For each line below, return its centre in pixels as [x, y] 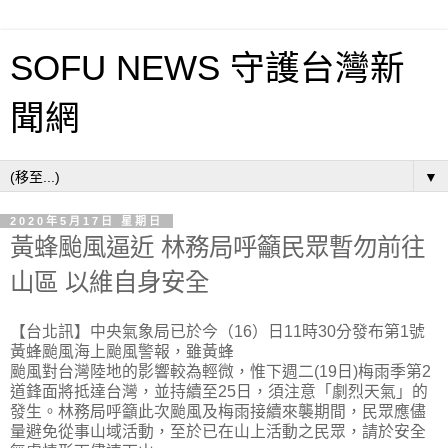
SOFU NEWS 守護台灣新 [207, 68]
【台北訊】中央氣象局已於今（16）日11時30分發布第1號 [217, 331]
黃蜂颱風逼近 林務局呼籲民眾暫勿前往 [217, 247]
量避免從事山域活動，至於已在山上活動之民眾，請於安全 [218, 431]
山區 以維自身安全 [109, 282]
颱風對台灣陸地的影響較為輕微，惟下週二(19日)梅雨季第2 [220, 371]
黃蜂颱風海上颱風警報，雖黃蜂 [122, 351]
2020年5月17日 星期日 [86, 221]
